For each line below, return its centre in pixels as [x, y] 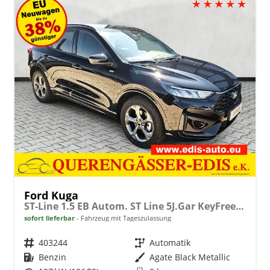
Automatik [170, 242]
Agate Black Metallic [190, 257]
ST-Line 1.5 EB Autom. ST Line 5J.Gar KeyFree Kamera [240, 206]
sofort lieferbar [49, 218]
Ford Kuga [51, 195]
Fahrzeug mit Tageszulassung [125, 218]
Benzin [52, 257]
